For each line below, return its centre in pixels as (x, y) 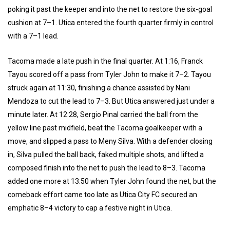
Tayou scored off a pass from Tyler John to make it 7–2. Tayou (109, 74)
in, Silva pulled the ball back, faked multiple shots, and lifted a (106, 155)
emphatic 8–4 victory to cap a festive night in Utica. (90, 208)
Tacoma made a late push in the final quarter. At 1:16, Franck (105, 61)
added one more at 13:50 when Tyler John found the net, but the (112, 181)
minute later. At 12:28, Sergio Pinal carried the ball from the (103, 114)
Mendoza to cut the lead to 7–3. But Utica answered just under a (111, 101)
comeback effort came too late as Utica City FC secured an (102, 195)
